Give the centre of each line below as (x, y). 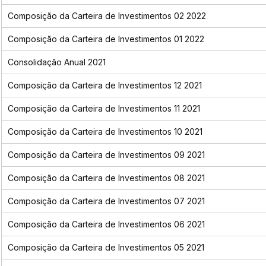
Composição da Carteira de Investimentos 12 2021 (104, 85)
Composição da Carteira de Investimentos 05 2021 (106, 248)
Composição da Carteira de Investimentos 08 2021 (106, 178)
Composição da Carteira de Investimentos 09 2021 (106, 155)
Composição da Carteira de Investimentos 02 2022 (107, 16)
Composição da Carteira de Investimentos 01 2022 (106, 39)
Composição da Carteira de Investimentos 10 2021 (105, 132)
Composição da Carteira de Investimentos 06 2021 (106, 224)
